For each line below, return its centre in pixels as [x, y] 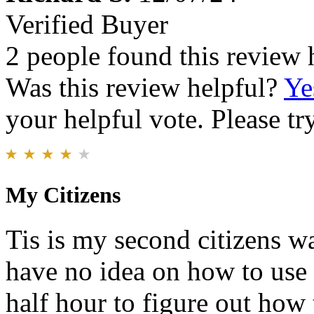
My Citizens [63, 194]
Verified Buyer [87, 25]
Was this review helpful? [145, 88]
